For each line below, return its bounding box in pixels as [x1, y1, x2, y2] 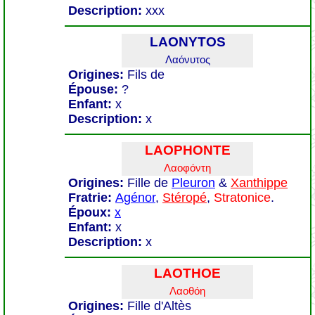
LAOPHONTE [144, 143, 231, 157]
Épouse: [68, 82, 122, 96]
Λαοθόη [169, 285, 205, 297]
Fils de [127, 67, 165, 82]
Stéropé [162, 191, 207, 205]
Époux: [68, 205, 115, 219]
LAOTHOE [154, 266, 221, 281]
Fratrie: [68, 191, 115, 205]
